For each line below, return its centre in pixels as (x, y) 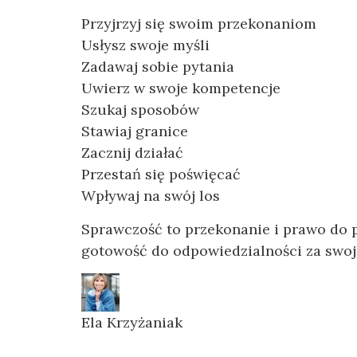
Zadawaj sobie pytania (158, 66)
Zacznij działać (132, 152)
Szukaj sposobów (140, 109)
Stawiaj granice (135, 131)
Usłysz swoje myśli (145, 45)
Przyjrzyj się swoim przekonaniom (199, 23)
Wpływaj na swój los (151, 195)
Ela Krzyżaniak (132, 322)
